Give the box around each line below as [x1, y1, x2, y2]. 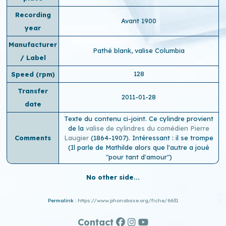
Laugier [64, 133, 89, 142]
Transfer [18, 86, 48, 95]
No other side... [86, 173, 140, 181]
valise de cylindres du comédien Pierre [86, 124, 210, 132]
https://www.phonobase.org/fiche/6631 [77, 197, 179, 204]
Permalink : [47, 197, 78, 204]
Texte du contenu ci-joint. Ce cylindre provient [64, 114, 214, 123]
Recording [15, 10, 51, 19]
